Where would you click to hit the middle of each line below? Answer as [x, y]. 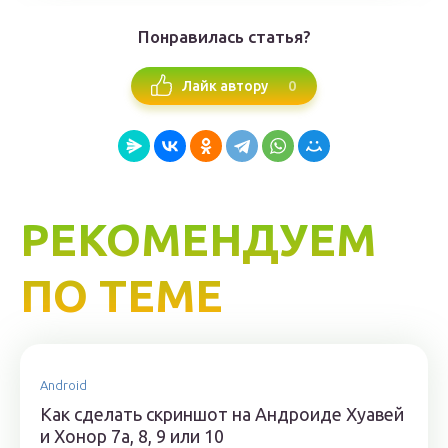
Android [63, 385]
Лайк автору [225, 85]
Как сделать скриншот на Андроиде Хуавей [222, 414]
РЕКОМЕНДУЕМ [198, 240]
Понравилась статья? [224, 37]
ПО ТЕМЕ [121, 296]
